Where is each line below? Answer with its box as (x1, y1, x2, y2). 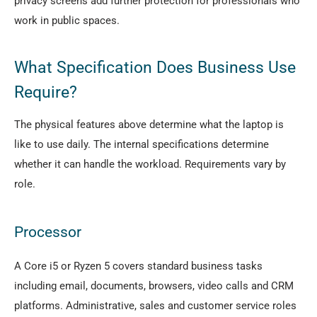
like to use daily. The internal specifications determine (14, 138, 269, 151)
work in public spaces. (14, 13, 120, 27)
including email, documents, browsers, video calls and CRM (14, 279, 294, 292)
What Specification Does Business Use (14, 58, 296, 78)
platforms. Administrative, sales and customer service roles (14, 299, 296, 312)
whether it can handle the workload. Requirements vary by (14, 158, 286, 171)
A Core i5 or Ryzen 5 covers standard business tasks (14, 259, 263, 272)
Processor (14, 223, 81, 241)
